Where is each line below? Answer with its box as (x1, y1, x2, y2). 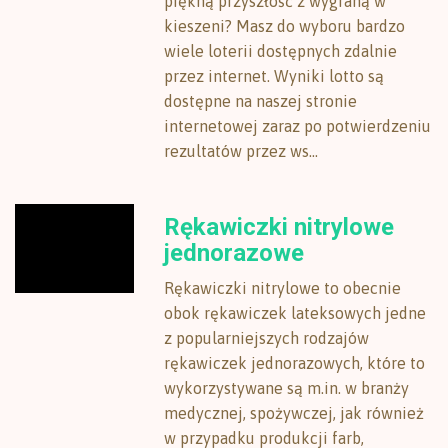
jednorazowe (164, 239, 305, 267)
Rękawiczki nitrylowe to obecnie (164, 279, 402, 297)
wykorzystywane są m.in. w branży (164, 379, 410, 397)
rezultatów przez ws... (164, 142, 319, 160)
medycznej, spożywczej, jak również (164, 404, 425, 422)
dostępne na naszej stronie (164, 92, 358, 110)
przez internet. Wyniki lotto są (164, 67, 385, 85)
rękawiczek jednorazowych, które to (164, 354, 426, 372)
